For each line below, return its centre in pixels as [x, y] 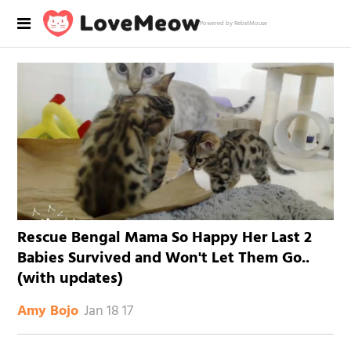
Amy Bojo [48, 312]
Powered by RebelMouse [233, 24]
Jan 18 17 [109, 312]
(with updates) [71, 279]
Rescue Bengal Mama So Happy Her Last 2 [165, 239]
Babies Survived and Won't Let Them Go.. [164, 259]
